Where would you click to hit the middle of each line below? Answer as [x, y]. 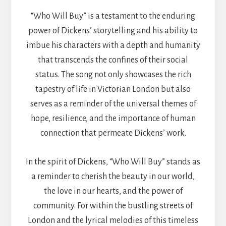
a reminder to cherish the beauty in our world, [113, 176]
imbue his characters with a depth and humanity [113, 45]
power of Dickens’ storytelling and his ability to [113, 31]
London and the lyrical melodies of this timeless [113, 220]
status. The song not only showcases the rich [113, 74]
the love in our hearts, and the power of [113, 191]
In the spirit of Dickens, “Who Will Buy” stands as [113, 162]
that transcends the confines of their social [113, 60]
